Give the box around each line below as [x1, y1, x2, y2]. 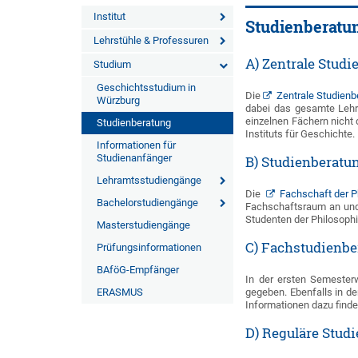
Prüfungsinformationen [97, 241, 201, 253]
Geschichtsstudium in [97, 82, 196, 93]
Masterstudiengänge [97, 219, 190, 231]
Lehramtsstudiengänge [97, 174, 201, 186]
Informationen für [97, 139, 176, 151]
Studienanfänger [97, 152, 172, 164]
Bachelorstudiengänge [97, 197, 198, 209]
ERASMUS [97, 286, 143, 298]
